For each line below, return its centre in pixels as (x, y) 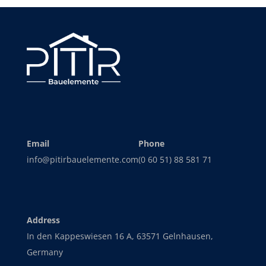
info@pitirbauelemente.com (82, 159)
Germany (45, 252)
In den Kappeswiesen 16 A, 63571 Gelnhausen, (120, 236)
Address (43, 220)
